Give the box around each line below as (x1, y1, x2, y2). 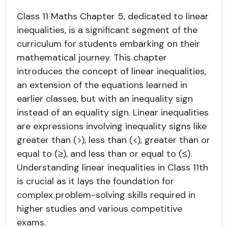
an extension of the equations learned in (17, 79, 187, 91)
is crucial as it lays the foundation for (17, 175, 174, 187)
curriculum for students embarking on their (17, 38, 200, 50)
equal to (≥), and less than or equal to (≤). (17, 148, 192, 160)
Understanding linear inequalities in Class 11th (17, 161, 208, 174)
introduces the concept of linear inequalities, (17, 65, 206, 77)
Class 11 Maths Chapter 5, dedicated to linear (17, 10, 209, 22)
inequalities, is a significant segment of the (17, 24, 197, 36)
